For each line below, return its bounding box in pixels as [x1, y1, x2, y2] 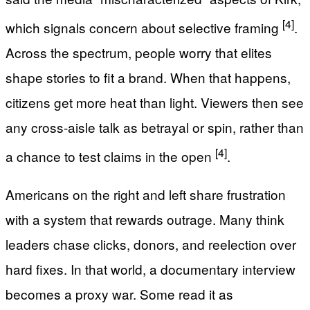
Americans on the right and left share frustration [6, 185, 286, 204]
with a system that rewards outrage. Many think [6, 210, 284, 229]
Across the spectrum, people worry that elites [6, 42, 272, 62]
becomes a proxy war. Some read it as [6, 284, 233, 304]
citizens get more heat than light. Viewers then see [6, 92, 304, 111]
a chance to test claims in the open [6, 147, 215, 166]
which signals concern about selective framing [6, 17, 282, 37]
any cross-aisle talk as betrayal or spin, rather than [6, 117, 304, 136]
